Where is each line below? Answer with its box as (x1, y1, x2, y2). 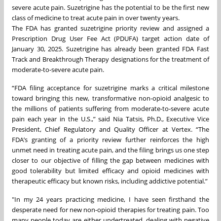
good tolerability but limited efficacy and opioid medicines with (12, 166, 209, 175)
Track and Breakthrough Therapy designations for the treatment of (12, 54, 209, 64)
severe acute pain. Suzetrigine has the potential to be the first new (12, 2, 209, 12)
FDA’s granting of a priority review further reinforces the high (12, 135, 209, 144)
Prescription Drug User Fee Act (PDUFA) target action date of (12, 34, 209, 43)
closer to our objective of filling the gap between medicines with (12, 155, 209, 165)
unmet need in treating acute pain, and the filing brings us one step (12, 145, 209, 154)
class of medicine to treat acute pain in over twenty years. (12, 13, 180, 22)
